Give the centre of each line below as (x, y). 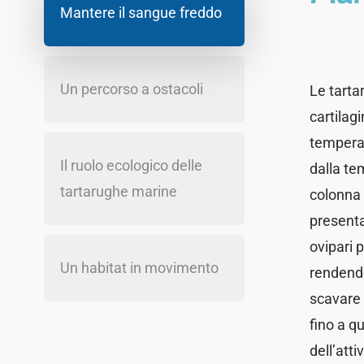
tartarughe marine (118, 192)
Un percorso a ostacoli (131, 89)
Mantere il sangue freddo (141, 13)
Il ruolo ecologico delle (131, 166)
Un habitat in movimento (139, 268)
